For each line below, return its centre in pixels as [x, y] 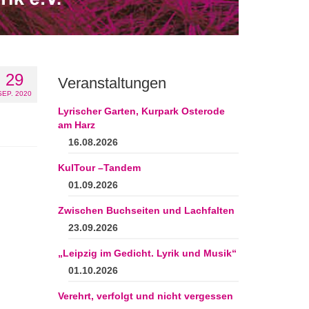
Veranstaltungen [112, 83]
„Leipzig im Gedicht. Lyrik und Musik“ [147, 253]
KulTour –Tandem [99, 168]
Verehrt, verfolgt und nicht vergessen [145, 296]
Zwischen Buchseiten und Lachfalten [146, 211]
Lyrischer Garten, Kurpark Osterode [141, 111]
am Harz [76, 125]
